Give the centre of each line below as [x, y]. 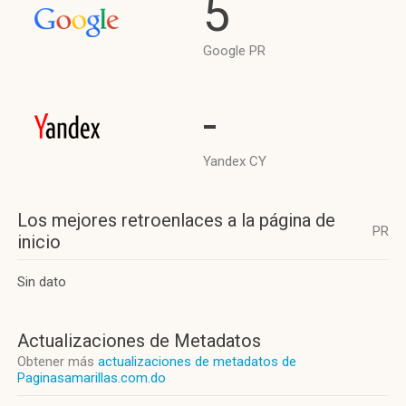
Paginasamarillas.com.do [92, 378]
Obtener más [58, 362]
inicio [39, 242]
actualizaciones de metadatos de [197, 362]
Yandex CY [235, 161]
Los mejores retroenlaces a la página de [176, 220]
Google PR [234, 51]
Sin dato [42, 282]
